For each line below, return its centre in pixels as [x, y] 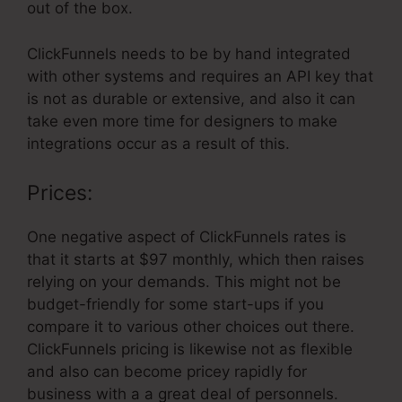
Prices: [60, 193]
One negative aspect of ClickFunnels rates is [187, 237]
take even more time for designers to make [182, 121]
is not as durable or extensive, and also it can [191, 98]
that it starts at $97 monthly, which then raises [196, 260]
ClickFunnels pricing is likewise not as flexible [190, 350]
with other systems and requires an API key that [200, 76]
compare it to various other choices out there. [191, 327]
